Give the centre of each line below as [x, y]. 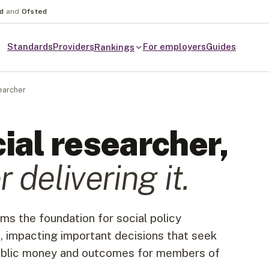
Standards [30, 47]
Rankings [114, 47]
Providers [73, 47]
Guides [221, 47]
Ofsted [34, 11]
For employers [174, 47]
